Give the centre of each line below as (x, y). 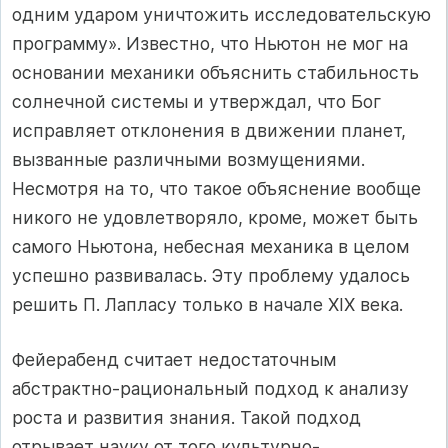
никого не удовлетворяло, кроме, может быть (215, 217)
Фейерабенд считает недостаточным (174, 360)
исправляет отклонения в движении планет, (209, 130)
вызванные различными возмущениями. (188, 159)
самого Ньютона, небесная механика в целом (210, 246)
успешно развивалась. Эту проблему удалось (211, 275)
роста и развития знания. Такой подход (186, 418)
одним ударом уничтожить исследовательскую (221, 14)
